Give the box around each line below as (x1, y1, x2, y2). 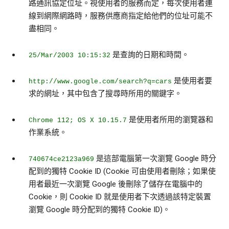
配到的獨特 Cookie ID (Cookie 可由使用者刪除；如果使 (29, 167, 216, 176)
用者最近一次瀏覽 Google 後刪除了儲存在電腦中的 (29, 179, 202, 189)
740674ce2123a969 (29, 155, 94, 164)
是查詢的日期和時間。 (110, 50, 189, 60)
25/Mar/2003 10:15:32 (29, 52, 110, 60)
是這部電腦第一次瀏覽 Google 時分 (94, 154, 216, 164)
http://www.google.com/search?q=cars (29, 78, 172, 86)
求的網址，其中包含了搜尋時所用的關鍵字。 (29, 89, 182, 99)
